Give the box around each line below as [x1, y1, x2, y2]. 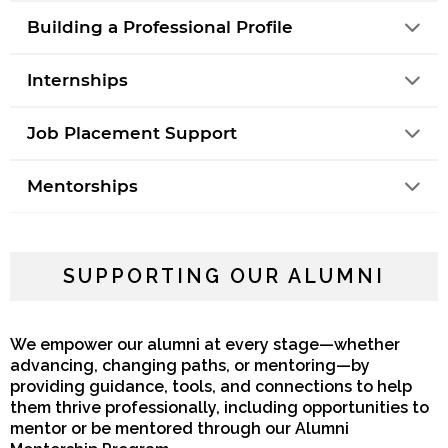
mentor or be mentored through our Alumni [10, 419, 349, 439]
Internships [26, 69, 128, 90]
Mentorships [26, 175, 138, 196]
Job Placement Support [26, 122, 237, 143]
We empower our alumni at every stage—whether [10, 335, 400, 355]
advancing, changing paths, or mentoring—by [10, 356, 370, 376]
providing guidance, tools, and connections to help [10, 377, 412, 397]
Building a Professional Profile [26, 16, 293, 37]
